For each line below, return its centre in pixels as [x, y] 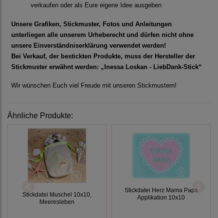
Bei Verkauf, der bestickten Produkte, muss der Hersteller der [103, 56]
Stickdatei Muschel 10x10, [57, 195]
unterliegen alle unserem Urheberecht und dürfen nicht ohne [102, 35]
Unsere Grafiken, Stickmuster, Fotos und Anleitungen [91, 24]
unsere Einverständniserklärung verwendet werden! [89, 46]
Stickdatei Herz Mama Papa [161, 190]
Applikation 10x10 [161, 198]
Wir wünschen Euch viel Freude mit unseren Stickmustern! [94, 86]
